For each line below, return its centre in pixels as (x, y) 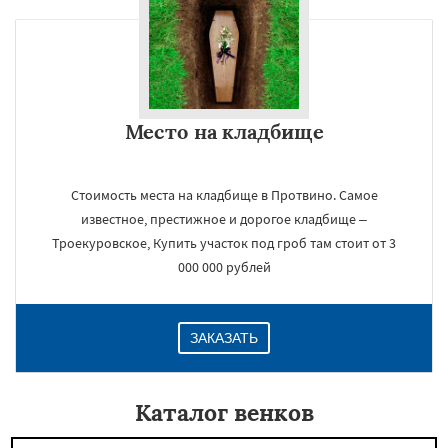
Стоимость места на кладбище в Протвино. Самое (224, 195)
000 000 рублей (224, 267)
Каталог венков (224, 412)
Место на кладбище (224, 131)
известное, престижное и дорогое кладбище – (224, 219)
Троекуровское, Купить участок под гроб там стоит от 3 (224, 243)
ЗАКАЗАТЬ (224, 338)
